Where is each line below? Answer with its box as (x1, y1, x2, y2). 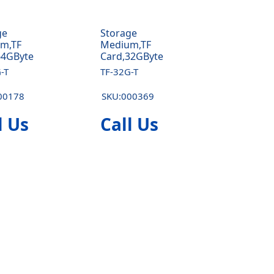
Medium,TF (100, 38, 151, 51)
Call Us (100, 113, 158, 136)
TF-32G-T (100, 65, 138, 78)
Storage (100, 26, 137, 40)
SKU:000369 (101, 90, 154, 102)
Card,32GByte (100, 50, 163, 63)
